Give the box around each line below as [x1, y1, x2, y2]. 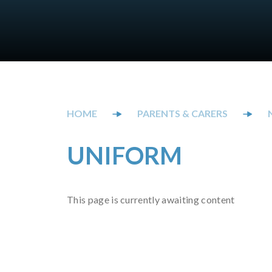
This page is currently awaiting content [67, 194, 235, 205]
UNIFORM [67, 141, 182, 170]
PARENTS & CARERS [137, 107, 228, 119]
